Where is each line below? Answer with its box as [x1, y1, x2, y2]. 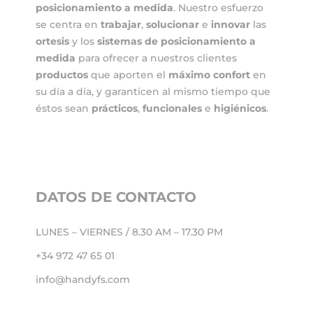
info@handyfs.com [36, 272, 131, 286]
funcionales [143, 102, 203, 115]
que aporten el [88, 68, 169, 82]
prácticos [92, 102, 138, 115]
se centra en [36, 18, 101, 31]
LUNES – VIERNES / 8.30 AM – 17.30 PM [36, 225, 224, 238]
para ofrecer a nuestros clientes [75, 52, 238, 65]
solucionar [146, 18, 200, 31]
